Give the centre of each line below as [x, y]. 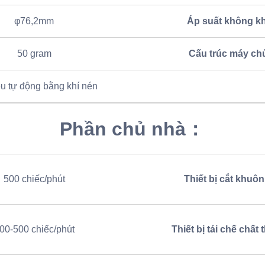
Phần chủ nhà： [132, 129]
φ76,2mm [34, 21]
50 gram [34, 54]
